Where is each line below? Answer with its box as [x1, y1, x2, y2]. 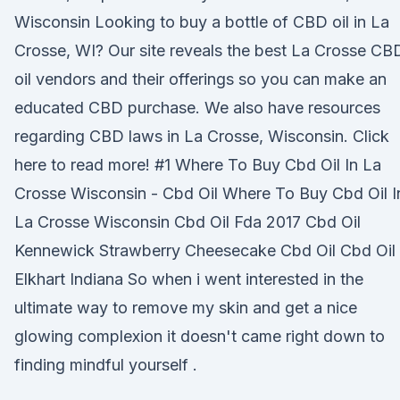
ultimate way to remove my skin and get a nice [14, 298, 357, 317]
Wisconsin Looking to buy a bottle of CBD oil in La [14, 12, 389, 31]
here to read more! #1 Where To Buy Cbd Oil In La [14, 155, 381, 174]
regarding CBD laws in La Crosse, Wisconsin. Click [14, 127, 389, 146]
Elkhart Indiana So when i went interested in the [14, 270, 363, 288]
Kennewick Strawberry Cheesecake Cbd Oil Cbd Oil [14, 241, 396, 260]
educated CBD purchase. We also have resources [14, 98, 380, 117]
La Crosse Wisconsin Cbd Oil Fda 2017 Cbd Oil [14, 212, 361, 231]
